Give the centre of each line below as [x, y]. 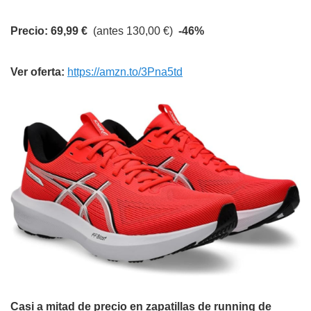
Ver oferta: [39, 72]
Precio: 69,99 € [49, 31]
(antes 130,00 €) [133, 31]
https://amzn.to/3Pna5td [125, 72]
